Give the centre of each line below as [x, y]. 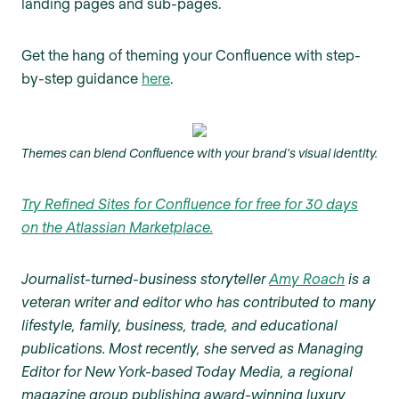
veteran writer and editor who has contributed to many [199, 301]
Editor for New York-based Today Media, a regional [187, 370]
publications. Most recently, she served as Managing [192, 347]
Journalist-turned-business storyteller [145, 278]
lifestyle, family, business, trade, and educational [179, 324]
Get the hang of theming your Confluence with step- [191, 55]
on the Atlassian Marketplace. [117, 226]
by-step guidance [81, 78]
